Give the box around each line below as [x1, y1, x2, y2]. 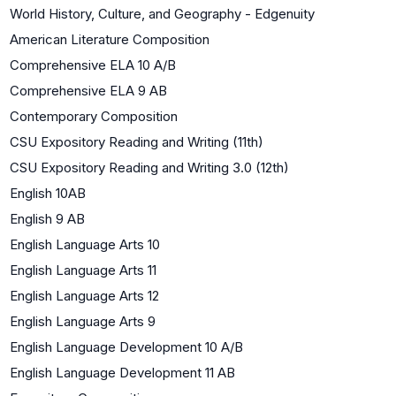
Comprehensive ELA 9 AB [10, 81, 167, 99]
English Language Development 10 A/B [10, 338, 243, 355]
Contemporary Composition [10, 107, 178, 125]
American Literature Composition [10, 30, 209, 48]
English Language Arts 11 [10, 261, 156, 278]
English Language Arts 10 [10, 235, 160, 253]
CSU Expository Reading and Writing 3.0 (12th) [10, 158, 289, 176]
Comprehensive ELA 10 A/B [10, 56, 176, 73]
